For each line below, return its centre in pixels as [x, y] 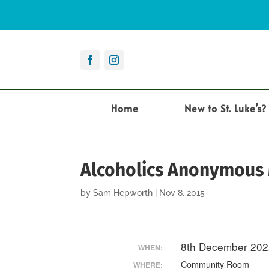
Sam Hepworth [123, 193]
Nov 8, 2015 [182, 193]
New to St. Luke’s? [225, 108]
